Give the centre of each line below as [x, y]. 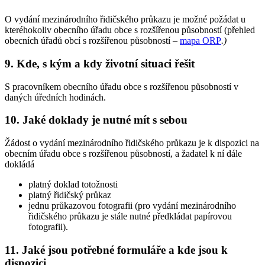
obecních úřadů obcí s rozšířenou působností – [92, 41]
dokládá [20, 164]
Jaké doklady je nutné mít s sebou [105, 120]
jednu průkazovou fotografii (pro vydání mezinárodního [132, 205]
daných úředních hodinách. [55, 97]
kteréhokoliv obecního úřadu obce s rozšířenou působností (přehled [130, 30]
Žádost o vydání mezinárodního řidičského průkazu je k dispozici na [132, 143]
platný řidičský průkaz [70, 195]
